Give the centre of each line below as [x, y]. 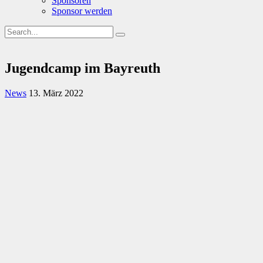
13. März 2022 [56, 93]
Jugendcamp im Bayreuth [82, 68]
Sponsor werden [82, 11]
